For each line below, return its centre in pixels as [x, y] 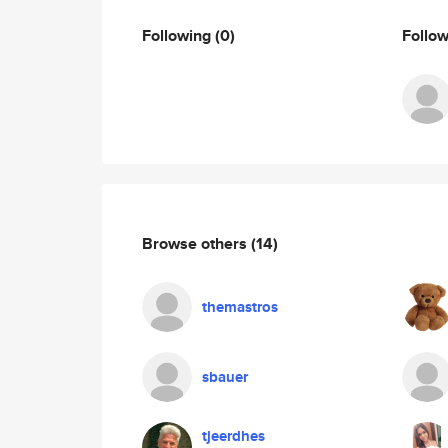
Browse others [196, 243]
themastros [240, 307]
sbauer [225, 377]
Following [178, 35]
